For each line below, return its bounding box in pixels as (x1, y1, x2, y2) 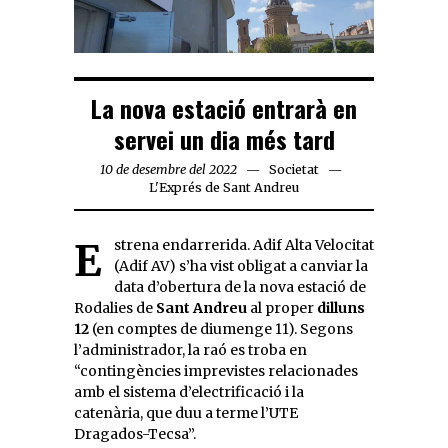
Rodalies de (74, 298, 156, 317)
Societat (269, 161, 319, 177)
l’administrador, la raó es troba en (74, 340, 307, 359)
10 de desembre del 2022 (100, 161, 237, 177)
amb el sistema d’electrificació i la (74, 382, 304, 401)
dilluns (317, 298, 365, 317)
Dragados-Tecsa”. (74, 424, 196, 443)
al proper (247, 298, 317, 317)
